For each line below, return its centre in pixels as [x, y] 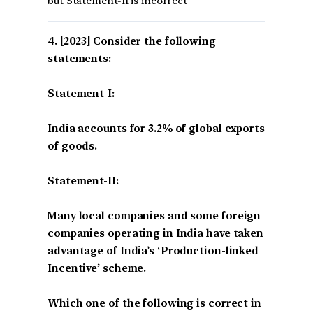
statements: [79, 59]
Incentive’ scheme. [97, 269]
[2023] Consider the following [138, 42]
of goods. [73, 146]
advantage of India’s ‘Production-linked [153, 251]
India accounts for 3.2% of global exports [156, 129]
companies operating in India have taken [156, 234]
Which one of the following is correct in [154, 304]
